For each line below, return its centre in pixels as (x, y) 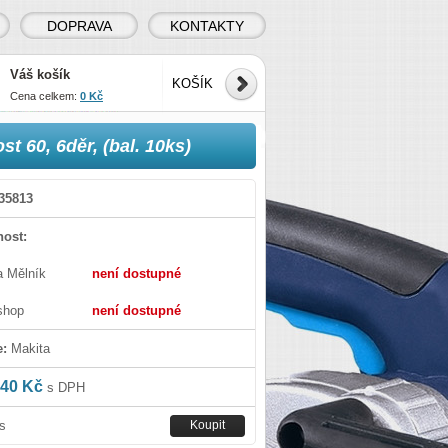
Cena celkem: (45, 96)
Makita (28, 348)
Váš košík (40, 74)
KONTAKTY (207, 26)
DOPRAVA (79, 26)
